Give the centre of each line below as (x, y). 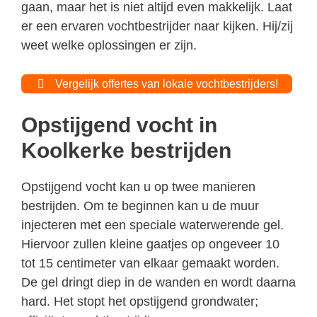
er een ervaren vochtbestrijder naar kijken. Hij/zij (157, 26)
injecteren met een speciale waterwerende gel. (152, 225)
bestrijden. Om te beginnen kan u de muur (140, 206)
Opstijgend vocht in (119, 125)
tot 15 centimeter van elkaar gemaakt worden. (150, 263)
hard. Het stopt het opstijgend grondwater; (140, 301)
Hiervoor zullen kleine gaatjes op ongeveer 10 (150, 244)
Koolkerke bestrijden (126, 150)
